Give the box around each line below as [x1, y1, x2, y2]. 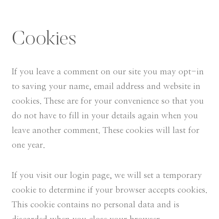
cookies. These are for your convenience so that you [12, 97, 204, 105]
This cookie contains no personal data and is [12, 200, 179, 209]
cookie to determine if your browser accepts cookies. [12, 186, 207, 194]
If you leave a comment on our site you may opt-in [12, 67, 204, 76]
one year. [12, 141, 45, 149]
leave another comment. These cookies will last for [12, 126, 199, 134]
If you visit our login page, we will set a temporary [12, 171, 202, 179]
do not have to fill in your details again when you [12, 111, 198, 120]
